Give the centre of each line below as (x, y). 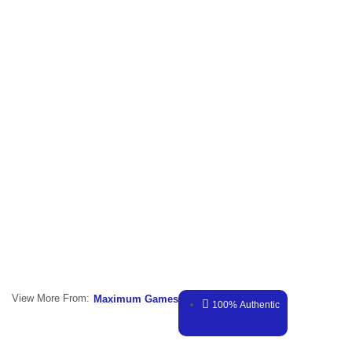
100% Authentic (246, 304)
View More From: (51, 299)
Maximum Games (136, 299)
